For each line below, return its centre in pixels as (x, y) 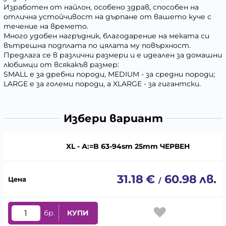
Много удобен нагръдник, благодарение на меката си (106, 36)
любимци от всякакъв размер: (61, 65)
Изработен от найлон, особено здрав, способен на (101, 7)
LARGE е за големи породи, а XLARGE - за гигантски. (102, 84)
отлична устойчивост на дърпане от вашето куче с (107, 17)
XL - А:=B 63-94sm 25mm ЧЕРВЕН (128, 147)
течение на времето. (46, 26)
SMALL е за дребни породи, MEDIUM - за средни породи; (109, 74)
